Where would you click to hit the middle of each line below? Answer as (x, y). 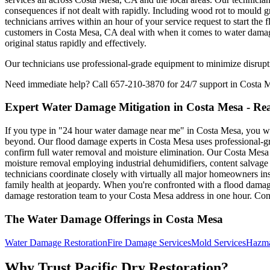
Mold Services (218, 242)
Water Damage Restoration (56, 242)
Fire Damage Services (149, 242)
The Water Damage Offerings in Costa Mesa (114, 219)
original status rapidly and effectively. (76, 43)
